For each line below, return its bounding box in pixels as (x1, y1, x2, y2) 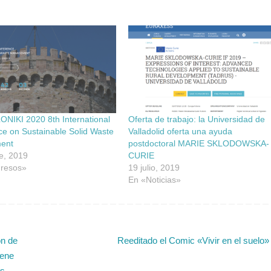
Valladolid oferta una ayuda (128, 126, 232, 136)
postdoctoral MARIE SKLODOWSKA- (128, 138, 269, 148)
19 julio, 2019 (128, 162, 180, 172)
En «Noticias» (128, 174, 181, 184)
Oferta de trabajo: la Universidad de (128, 114, 265, 124)
